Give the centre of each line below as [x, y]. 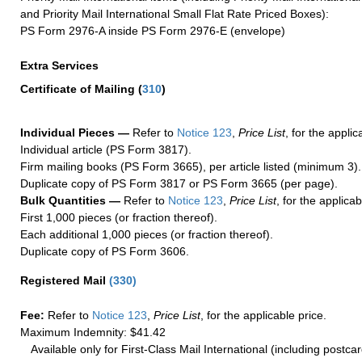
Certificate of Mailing [79, 88]
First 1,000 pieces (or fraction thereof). [119, 217]
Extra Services [61, 65]
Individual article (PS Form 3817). [106, 149]
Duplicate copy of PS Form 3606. [105, 251]
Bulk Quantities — [70, 200]
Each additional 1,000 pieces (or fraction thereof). [147, 234]
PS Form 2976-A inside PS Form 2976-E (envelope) [153, 30]
